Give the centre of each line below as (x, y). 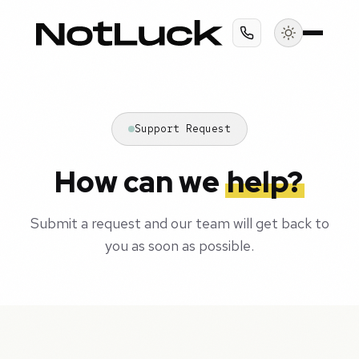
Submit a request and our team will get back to (179, 223)
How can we (139, 182)
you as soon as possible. (179, 246)
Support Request (183, 129)
